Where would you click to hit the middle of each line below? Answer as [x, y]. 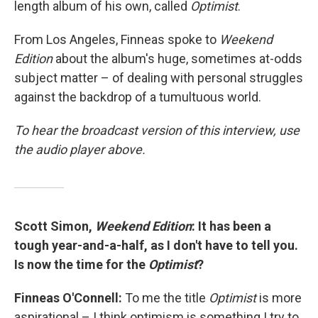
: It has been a [231, 226]
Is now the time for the [81, 265]
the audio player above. [80, 150]
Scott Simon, [55, 226]
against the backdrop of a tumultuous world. [138, 97]
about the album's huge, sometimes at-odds [177, 59]
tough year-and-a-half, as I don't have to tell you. [156, 246]
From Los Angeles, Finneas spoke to [117, 40]
